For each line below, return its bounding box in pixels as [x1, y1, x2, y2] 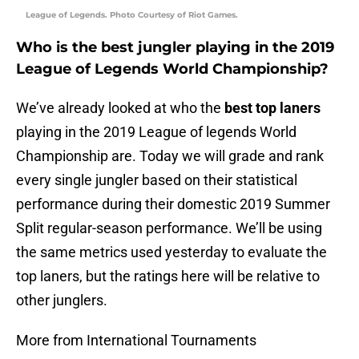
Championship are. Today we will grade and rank [16, 147, 324, 165]
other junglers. [16, 292, 107, 309]
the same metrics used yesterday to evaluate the [16, 244, 327, 261]
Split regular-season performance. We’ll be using [16, 220, 322, 237]
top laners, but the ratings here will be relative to [16, 268, 320, 285]
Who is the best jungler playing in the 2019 [16, 38, 334, 57]
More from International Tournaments [16, 332, 256, 349]
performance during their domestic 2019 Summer [16, 196, 330, 213]
